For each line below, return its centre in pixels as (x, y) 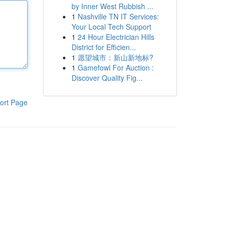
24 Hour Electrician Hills (116, 37)
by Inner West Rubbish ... (112, 6)
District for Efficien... (104, 47)
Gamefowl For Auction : (116, 67)
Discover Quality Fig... (107, 78)
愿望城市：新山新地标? (115, 57)
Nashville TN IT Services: (118, 16)
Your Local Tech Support (111, 27)
